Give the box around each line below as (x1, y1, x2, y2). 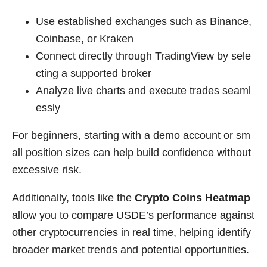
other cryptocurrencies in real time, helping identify (12, 226, 251, 238)
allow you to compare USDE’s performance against (12, 209, 254, 221)
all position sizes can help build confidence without (12, 147, 251, 159)
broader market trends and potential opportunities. (12, 243, 249, 256)
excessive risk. (12, 164, 82, 176)
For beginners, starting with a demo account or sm (12, 129, 250, 142)
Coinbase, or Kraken (36, 32, 133, 45)
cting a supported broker (36, 67, 151, 79)
